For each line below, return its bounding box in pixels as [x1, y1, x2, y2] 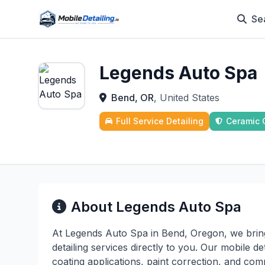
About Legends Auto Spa [71, 198, 241, 215]
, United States [154, 92, 219, 104]
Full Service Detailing [116, 116, 203, 126]
